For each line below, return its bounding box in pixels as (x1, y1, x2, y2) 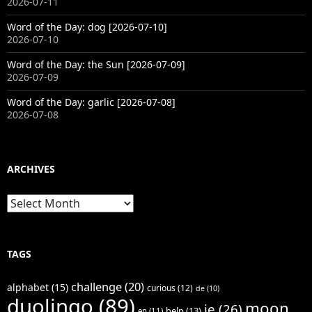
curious (147, 282, 175, 295)
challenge (71, 279, 122, 295)
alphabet (7, 281, 49, 295)
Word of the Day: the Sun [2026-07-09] (7, 58, 185, 72)
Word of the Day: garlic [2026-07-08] (7, 95, 175, 109)
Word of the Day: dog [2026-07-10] (7, 20, 167, 34)
